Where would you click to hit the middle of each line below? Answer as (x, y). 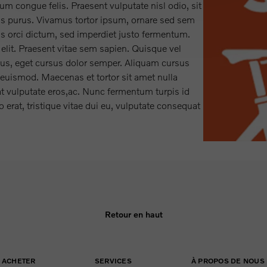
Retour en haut (133, 214)
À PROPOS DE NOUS (228, 260)
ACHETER (19, 260)
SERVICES (113, 260)
